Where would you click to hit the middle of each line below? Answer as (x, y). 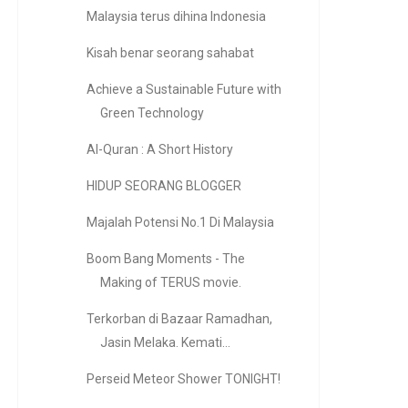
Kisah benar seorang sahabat (170, 53)
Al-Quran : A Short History (159, 149)
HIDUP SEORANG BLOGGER (163, 186)
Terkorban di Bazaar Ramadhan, (179, 319)
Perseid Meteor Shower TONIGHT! (183, 379)
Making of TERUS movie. (170, 282)
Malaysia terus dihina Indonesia (176, 16)
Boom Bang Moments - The (165, 259)
